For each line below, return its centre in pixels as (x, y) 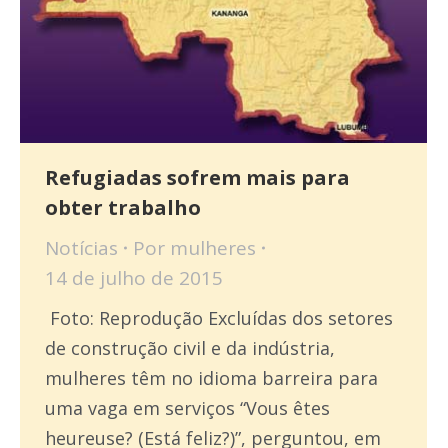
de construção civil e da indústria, (190, 347)
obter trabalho (123, 207)
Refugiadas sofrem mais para (197, 177)
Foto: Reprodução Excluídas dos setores (219, 317)
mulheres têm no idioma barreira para (211, 377)
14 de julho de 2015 (134, 277)
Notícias (81, 247)
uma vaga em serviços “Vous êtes (187, 407)
